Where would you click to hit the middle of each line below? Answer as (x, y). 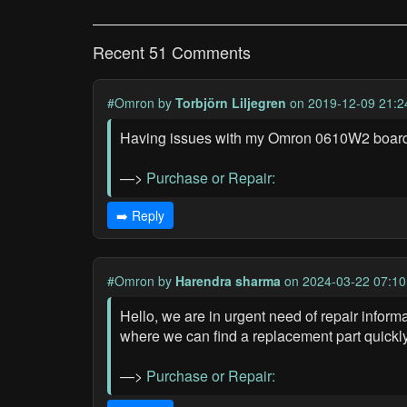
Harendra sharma (228, 281)
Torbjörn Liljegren (231, 103)
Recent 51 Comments (172, 52)
